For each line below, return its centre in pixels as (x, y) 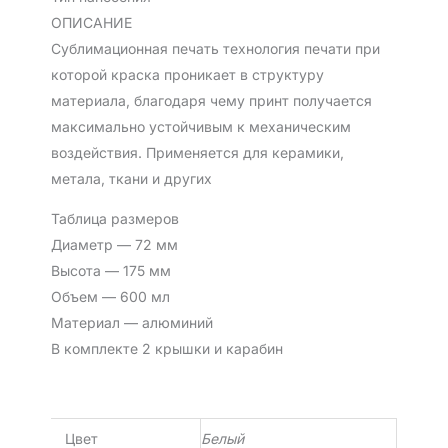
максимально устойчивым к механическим (200, 127)
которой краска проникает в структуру (187, 75)
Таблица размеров (114, 219)
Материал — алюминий (131, 323)
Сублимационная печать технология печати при (215, 49)
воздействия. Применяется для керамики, (197, 153)
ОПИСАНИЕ (91, 23)
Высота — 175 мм (110, 271)
